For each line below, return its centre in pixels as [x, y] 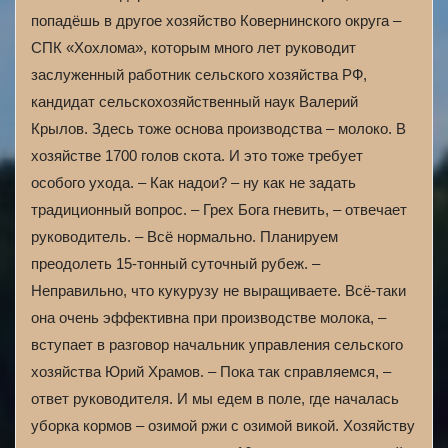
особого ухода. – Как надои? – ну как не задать [193, 182]
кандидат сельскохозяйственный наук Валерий [194, 101]
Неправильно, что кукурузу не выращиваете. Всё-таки [218, 290]
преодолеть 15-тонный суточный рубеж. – [175, 263]
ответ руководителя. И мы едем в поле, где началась [215, 398]
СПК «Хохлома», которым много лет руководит [193, 47]
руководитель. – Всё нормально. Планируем [184, 236]
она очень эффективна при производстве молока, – [208, 317]
